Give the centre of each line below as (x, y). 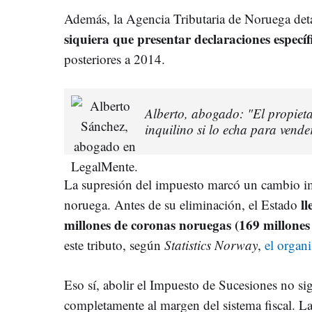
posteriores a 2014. (115, 58)
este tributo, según (112, 244)
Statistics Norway (209, 244)
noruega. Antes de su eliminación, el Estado (182, 204)
